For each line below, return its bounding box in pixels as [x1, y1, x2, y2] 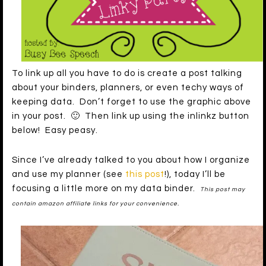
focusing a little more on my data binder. [12, 184, 200, 194]
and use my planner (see [12, 170, 125, 179]
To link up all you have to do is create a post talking [12, 69, 242, 78]
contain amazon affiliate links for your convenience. [12, 201, 179, 207]
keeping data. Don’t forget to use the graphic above [12, 97, 251, 107]
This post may [200, 186, 245, 193]
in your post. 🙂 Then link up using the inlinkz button [12, 112, 249, 121]
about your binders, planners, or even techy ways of [12, 83, 244, 93]
